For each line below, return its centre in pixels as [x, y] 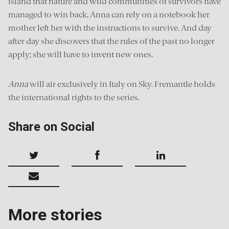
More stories [55, 215]
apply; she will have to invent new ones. [81, 54]
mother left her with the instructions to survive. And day [110, 28]
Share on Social [51, 127]
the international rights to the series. [74, 97]
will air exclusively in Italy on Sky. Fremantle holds [122, 84]
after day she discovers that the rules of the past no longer [111, 41]
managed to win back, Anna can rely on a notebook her [109, 15]
